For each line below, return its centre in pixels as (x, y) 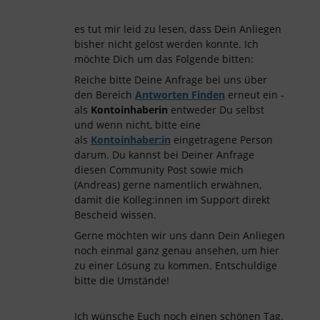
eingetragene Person (223, 140)
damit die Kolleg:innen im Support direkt (172, 200)
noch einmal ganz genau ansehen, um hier (177, 250)
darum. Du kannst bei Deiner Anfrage (164, 155)
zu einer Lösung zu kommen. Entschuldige (176, 265)
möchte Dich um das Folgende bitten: (164, 59)
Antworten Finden (180, 95)
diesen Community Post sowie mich (159, 170)
